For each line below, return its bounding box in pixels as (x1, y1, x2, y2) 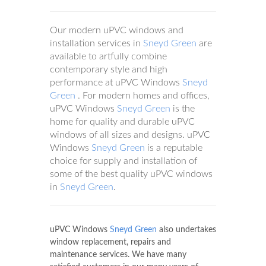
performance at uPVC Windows (50, 78, 182, 87)
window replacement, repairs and (50, 238, 171, 246)
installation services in (50, 39, 143, 48)
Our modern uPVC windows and (50, 26, 183, 35)
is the (170, 104, 195, 113)
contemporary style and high (50, 65, 167, 74)
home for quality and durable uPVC (50, 117, 195, 126)
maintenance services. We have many (50, 251, 186, 259)
